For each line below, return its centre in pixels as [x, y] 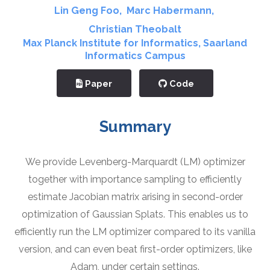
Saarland [225, 43]
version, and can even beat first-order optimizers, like [135, 250]
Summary [135, 126]
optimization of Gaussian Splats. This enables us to [135, 215]
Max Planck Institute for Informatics [111, 43]
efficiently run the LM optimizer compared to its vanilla [135, 232]
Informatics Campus [135, 56]
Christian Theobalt [135, 30]
